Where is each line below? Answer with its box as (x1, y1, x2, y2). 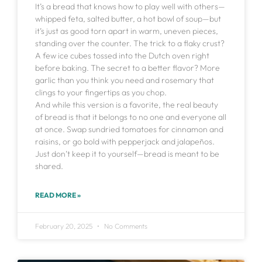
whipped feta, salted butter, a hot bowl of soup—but (35, 13, 221, 25)
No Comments (102, 222, 147, 231)
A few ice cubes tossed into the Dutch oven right (35, 50, 209, 61)
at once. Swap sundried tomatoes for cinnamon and (35, 124, 223, 135)
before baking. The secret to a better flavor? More (35, 63, 220, 74)
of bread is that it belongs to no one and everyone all (35, 112, 226, 123)
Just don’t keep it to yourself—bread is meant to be (35, 149, 219, 160)
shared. (35, 161, 63, 172)
